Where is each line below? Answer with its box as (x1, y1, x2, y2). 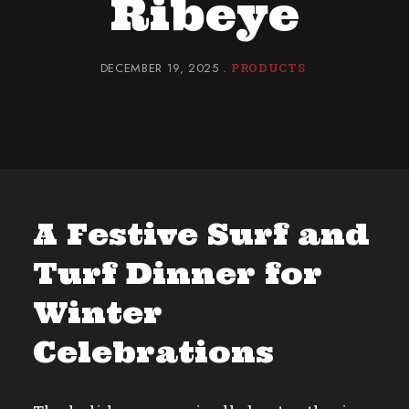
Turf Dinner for (32, 255, 322, 292)
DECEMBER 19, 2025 (100, 59, 224, 77)
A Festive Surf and (32, 215, 370, 253)
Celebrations (32, 333, 274, 371)
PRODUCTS (231, 59, 306, 76)
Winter (32, 294, 163, 331)
